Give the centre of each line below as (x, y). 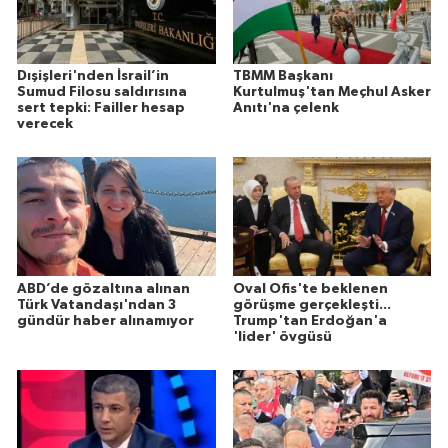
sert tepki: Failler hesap (101, 107)
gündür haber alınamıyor (105, 320)
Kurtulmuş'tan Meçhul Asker (331, 91)
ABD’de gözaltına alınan (103, 288)
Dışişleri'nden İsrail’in (93, 75)
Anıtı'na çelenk (285, 107)
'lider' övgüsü (282, 336)
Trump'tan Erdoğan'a (309, 320)
